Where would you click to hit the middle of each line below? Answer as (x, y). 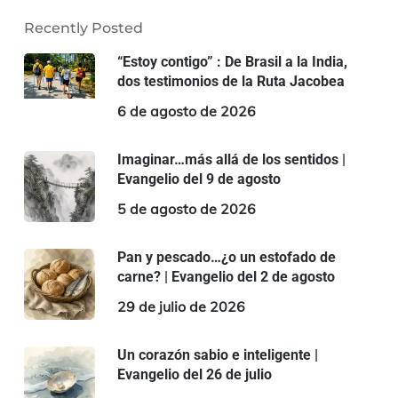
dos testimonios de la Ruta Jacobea (231, 81)
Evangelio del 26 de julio (194, 374)
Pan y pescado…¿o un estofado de (226, 257)
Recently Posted (83, 28)
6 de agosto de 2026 (186, 111)
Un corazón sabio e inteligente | (217, 354)
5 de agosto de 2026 (186, 208)
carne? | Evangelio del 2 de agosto (226, 276)
